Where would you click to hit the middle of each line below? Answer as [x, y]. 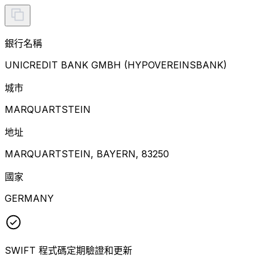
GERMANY [29, 198]
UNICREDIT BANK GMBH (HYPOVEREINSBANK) [116, 65]
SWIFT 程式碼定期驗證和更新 [68, 250]
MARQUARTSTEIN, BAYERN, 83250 [87, 154]
